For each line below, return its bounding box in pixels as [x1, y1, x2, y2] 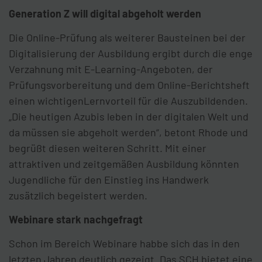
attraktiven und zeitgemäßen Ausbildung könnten [9, 157, 239, 171]
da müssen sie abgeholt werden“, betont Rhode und [9, 126, 248, 139]
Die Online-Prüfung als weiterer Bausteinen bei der [9, 31, 246, 44]
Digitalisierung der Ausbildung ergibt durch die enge [9, 47, 253, 60]
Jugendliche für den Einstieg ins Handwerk [9, 173, 209, 187]
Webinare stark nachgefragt [9, 213, 143, 226]
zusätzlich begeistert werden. [9, 189, 147, 202]
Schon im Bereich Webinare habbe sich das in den [9, 237, 240, 250]
